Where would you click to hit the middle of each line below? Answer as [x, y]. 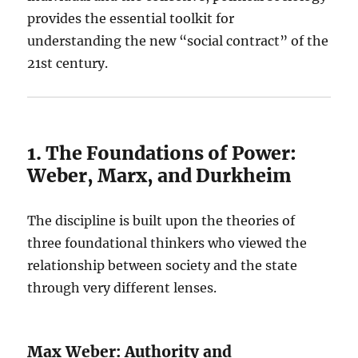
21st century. [68, 63]
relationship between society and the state [163, 265]
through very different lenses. [122, 288]
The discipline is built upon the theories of [161, 221]
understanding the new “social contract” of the [178, 41]
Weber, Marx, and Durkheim [160, 175]
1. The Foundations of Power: [162, 153]
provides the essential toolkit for [131, 18]
